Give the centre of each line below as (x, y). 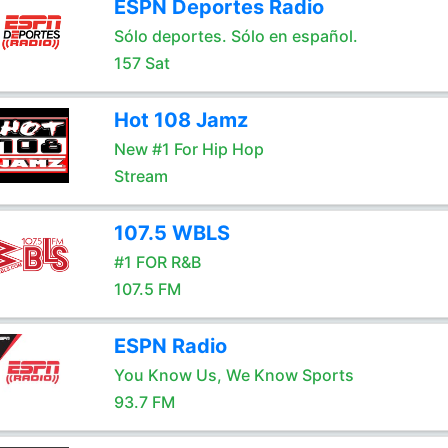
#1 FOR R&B (157, 262)
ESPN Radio (170, 346)
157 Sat (141, 63)
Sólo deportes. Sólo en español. (235, 36)
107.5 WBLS (171, 233)
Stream (140, 176)
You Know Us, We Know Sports (233, 375)
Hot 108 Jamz (180, 120)
